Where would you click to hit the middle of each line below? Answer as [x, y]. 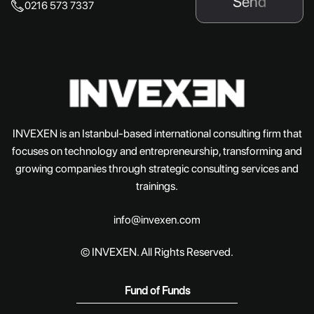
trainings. [157, 186]
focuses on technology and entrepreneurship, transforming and [157, 151]
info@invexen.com [157, 219]
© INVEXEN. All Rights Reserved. [157, 252]
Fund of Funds [157, 290]
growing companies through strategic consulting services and [157, 169]
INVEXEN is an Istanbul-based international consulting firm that [157, 134]
